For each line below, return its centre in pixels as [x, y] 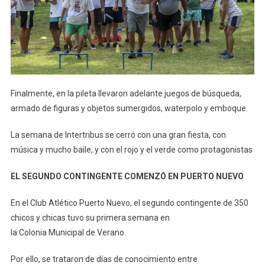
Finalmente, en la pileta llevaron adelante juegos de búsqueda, [126, 94]
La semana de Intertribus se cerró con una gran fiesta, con [118, 135]
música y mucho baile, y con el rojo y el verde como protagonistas [131, 150]
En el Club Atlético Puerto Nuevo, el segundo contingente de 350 [129, 203]
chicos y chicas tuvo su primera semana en [90, 218]
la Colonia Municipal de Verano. [68, 233]
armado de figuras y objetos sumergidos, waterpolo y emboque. [129, 109]
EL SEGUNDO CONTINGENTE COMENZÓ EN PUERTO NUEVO [127, 177]
